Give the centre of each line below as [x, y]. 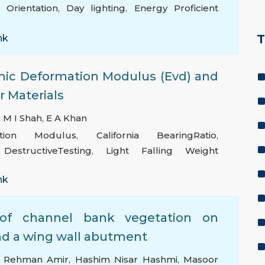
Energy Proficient [176, 8]
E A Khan [67, 118]
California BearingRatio [156, 135]
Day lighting [96, 8]
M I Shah [22, 118]
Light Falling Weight [162, 151]
